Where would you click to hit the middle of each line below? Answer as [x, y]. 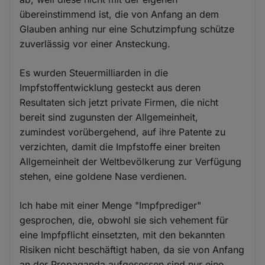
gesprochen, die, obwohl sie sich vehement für [124, 220]
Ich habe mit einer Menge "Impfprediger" [111, 206]
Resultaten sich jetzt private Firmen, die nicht [119, 103]
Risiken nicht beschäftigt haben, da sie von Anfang [132, 250]
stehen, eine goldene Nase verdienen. [104, 177]
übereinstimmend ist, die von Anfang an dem [119, 14]
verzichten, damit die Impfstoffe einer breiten [120, 147]
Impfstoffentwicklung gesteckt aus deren [110, 88]
